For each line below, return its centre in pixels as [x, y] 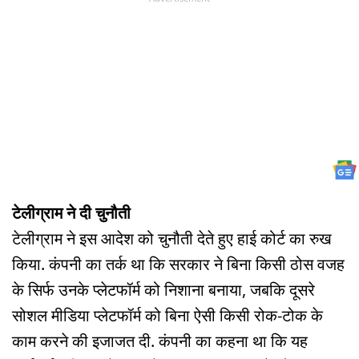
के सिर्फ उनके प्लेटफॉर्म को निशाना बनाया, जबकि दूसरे [163, 290]
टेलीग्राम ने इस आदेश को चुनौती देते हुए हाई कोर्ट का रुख [172, 239]
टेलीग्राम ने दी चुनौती [71, 213]
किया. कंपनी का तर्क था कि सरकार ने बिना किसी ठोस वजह [178, 264]
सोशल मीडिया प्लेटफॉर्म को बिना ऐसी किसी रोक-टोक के [167, 316]
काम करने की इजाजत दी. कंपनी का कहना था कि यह [160, 341]
